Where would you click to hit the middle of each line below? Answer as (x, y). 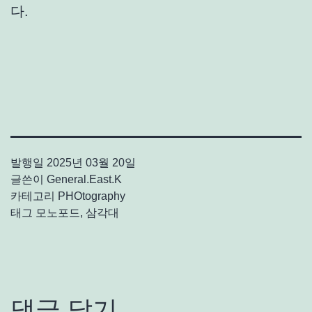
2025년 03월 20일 (91, 163)
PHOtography (92, 196)
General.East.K (84, 180)
